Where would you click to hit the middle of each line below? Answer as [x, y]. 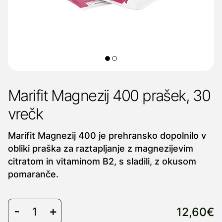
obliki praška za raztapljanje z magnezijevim [101, 148]
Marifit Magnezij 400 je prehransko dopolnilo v [107, 136]
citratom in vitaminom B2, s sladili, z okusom [102, 161]
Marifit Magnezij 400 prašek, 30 [109, 96]
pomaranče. [33, 174]
